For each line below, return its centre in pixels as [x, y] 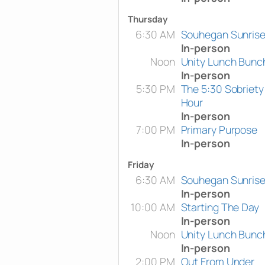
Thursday [147, 19]
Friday [140, 164]
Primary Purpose [219, 129]
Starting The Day [220, 207]
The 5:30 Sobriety [222, 88]
